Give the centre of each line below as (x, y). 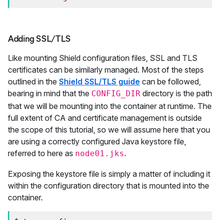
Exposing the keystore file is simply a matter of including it (109, 174)
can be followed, (170, 82)
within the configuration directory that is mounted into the (109, 186)
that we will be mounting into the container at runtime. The (110, 106)
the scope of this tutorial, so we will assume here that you (109, 130)
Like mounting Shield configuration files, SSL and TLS (103, 58)
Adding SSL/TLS (39, 39)
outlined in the (33, 82)
